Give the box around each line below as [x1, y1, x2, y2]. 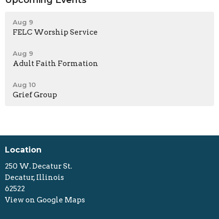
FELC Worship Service [13, 28, 98, 37]
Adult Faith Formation [13, 59, 98, 68]
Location [5, 145, 42, 155]
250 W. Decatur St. [5, 161, 72, 171]
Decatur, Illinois [5, 173, 64, 182]
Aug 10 [13, 81, 36, 89]
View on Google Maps [5, 195, 85, 204]
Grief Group [13, 90, 57, 100]
